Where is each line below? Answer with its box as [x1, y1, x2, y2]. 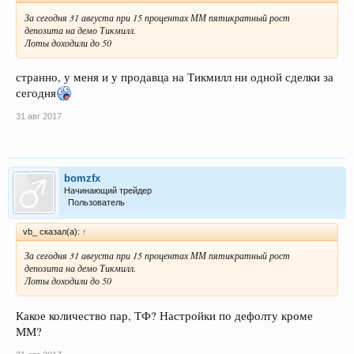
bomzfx [64, 172, 100, 185]
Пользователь [68, 198, 125, 208]
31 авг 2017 [16, 111, 62, 122]
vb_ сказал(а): [23, 227, 82, 237]
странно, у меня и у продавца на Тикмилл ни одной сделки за [16, 70, 333, 85]
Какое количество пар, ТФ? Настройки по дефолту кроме [16, 307, 313, 323]
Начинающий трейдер [64, 186, 152, 196]
